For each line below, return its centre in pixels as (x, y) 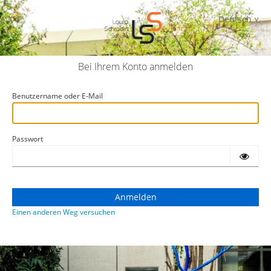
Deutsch (235, 19)
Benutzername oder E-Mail (57, 96)
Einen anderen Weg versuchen (64, 212)
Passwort (28, 139)
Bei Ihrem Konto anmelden (135, 67)
